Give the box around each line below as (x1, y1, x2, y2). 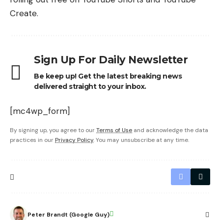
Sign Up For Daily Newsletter (34, 54, 188, 66)
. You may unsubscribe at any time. (93, 136, 189, 144)
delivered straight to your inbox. (34, 82, 146, 91)
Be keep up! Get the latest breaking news (34, 72, 182, 81)
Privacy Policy (55, 136, 93, 144)
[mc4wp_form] (10, 106, 70, 117)
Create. (10, 8, 38, 19)
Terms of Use (96, 126, 132, 135)
